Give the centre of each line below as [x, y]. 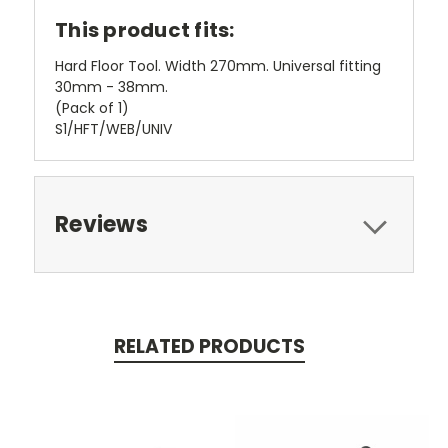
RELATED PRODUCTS [209, 346]
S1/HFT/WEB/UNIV [113, 128]
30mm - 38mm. [111, 86]
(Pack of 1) [92, 107]
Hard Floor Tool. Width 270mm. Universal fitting [218, 65]
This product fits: [145, 29]
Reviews [101, 224]
